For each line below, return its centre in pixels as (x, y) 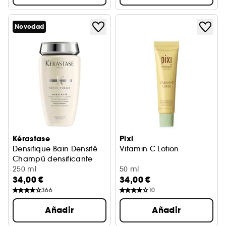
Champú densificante (53, 159)
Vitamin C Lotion (149, 149)
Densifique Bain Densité (55, 149)
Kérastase (32, 139)
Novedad (30, 27)
